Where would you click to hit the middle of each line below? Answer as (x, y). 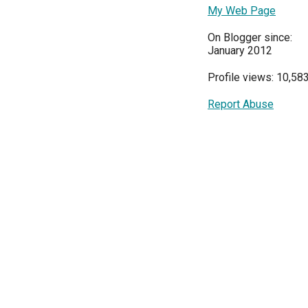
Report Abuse (241, 104)
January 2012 (240, 51)
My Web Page (242, 11)
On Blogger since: (250, 38)
